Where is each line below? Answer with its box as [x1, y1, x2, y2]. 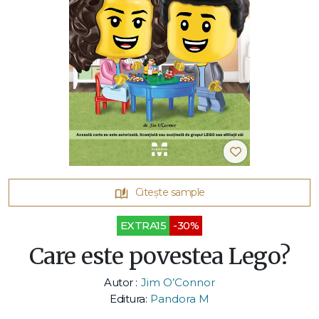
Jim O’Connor [140, 275, 215, 289]
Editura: [110, 291, 147, 305]
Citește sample [135, 185, 205, 199]
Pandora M [150, 291, 209, 305]
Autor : [104, 275, 137, 289]
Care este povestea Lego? [28, 241, 291, 271]
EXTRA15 [120, 218, 167, 232]
